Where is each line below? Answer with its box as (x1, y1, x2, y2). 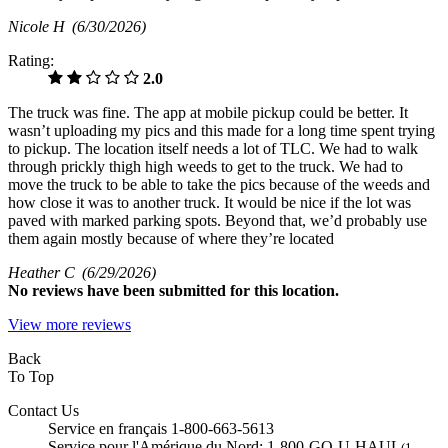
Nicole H (8, 17, 72, 35)
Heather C (8, 263, 82, 281)
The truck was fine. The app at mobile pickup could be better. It (8, 103, 408, 121)
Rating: (8, 51, 54, 69)
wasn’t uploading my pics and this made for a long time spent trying (8, 121, 435, 139)
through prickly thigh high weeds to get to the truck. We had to (8, 157, 403, 175)
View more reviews (8, 315, 131, 333)
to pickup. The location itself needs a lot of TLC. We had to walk (8, 139, 418, 157)
